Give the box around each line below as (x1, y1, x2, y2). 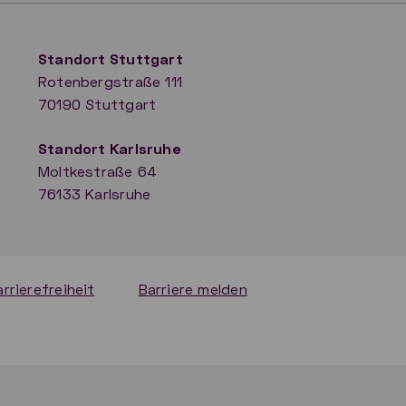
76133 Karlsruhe (38, 184, 151, 202)
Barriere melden (138, 279, 247, 297)
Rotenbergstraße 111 (38, 72, 182, 90)
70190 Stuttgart (38, 94, 157, 112)
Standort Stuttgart (38, 49, 183, 67)
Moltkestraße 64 (38, 161, 158, 179)
